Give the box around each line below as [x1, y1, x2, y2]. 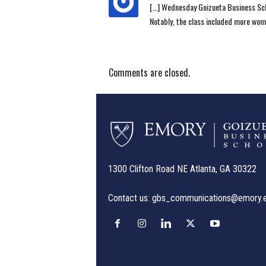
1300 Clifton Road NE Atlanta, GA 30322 [107, 163, 256, 175]
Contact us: [107, 192, 152, 204]
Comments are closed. [108, 65, 190, 80]
